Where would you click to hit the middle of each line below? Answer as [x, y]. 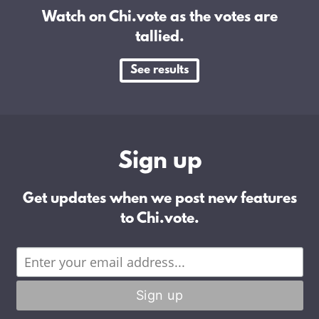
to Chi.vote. [159, 219]
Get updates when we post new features [159, 199]
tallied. [159, 37]
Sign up [159, 162]
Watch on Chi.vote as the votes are [159, 17]
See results [159, 70]
